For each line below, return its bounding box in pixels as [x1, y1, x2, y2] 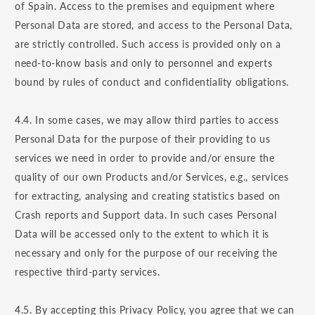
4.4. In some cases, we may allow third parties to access [15, 114, 279, 127]
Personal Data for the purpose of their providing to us [15, 133, 271, 146]
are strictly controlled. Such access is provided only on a [15, 38, 281, 51]
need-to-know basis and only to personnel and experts [15, 57, 273, 70]
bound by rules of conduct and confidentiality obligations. [15, 76, 289, 89]
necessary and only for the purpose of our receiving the [15, 247, 278, 259]
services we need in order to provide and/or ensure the [15, 152, 275, 165]
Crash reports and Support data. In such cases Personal [15, 209, 277, 221]
